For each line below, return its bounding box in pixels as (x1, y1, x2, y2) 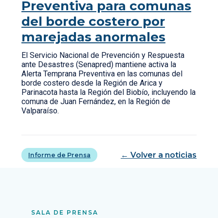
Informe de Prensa (28, 151, 91, 159)
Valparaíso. (21, 106, 59, 115)
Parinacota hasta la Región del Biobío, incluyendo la (21, 88, 196, 97)
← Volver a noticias (121, 150, 197, 160)
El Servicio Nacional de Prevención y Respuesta (21, 51, 184, 60)
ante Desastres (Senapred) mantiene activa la (21, 60, 176, 69)
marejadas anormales (21, 29, 165, 45)
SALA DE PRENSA (31, 209, 98, 216)
